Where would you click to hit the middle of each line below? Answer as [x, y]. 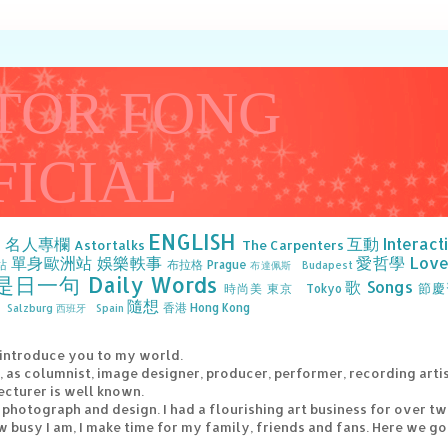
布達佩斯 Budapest [302, 265]
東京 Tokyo [304, 288]
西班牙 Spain [90, 308]
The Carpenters [293, 245]
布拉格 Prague [207, 264]
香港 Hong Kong [206, 307]
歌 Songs [379, 287]
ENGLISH [191, 242]
